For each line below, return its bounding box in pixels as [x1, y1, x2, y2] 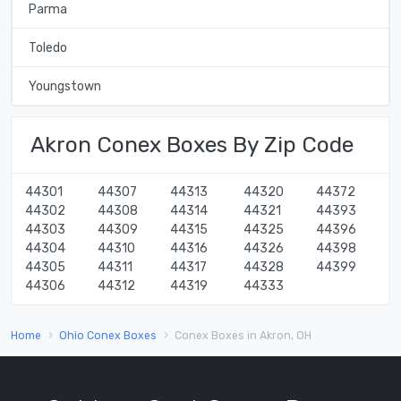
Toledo [28, 39, 67, 55]
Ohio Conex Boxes [59, 328, 157, 342]
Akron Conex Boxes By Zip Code [30, 132, 354, 158]
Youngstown [28, 78, 101, 94]
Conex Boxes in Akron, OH [175, 328, 311, 342]
